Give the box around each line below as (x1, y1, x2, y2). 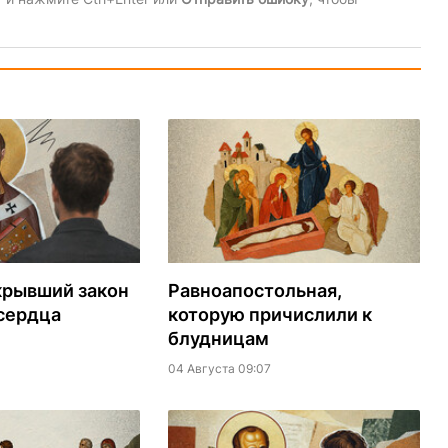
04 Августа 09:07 (167, 361, 271, 377)
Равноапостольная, (167, 280, 342, 302)
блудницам (167, 328, 269, 350)
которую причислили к (167, 304, 372, 326)
